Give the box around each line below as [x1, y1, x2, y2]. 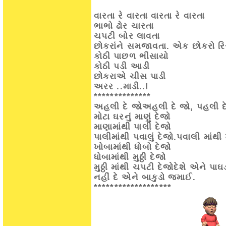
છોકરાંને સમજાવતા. [94, 41, 170, 51]
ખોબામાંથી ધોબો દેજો [94, 142, 171, 152]
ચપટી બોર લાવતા [94, 31, 160, 41]
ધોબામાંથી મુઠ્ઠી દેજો [94, 152, 166, 162]
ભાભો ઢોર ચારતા [94, 21, 154, 31]
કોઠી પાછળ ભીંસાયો [94, 51, 168, 61]
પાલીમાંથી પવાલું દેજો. [94, 132, 177, 142]
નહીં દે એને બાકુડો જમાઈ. [94, 173, 196, 182]
